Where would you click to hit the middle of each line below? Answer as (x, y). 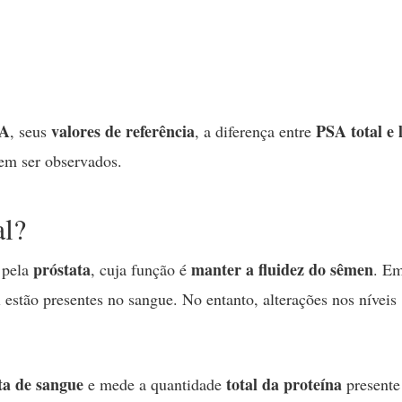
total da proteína (284, 384)
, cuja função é (141, 269)
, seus (31, 131)
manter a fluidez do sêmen (282, 269)
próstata (62, 269)
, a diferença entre (255, 131)
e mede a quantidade (155, 384)
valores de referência (123, 131)
